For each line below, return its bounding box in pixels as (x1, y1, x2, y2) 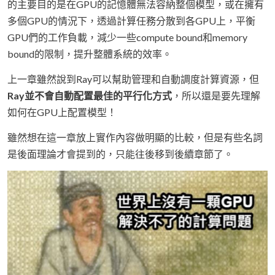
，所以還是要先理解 (172, 89, 260, 101)
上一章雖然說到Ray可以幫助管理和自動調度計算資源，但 (7, 72, 259, 85)
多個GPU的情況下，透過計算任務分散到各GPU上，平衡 (7, 14, 255, 26)
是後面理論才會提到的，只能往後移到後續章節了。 (7, 147, 233, 160)
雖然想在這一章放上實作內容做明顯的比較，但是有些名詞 (7, 131, 263, 143)
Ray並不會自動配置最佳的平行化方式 (7, 89, 172, 101)
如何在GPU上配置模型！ (7, 106, 117, 118)
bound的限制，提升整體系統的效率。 (7, 47, 172, 60)
